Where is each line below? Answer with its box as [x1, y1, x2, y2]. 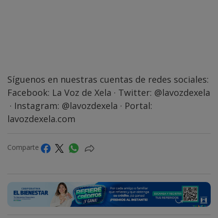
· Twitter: [111, 87, 154, 99]
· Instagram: [7, 100, 62, 112]
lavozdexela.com [7, 113, 75, 125]
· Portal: [118, 100, 152, 112]
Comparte [7, 143, 41, 152]
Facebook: [7, 87, 52, 99]
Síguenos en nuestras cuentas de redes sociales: [7, 73, 209, 86]
